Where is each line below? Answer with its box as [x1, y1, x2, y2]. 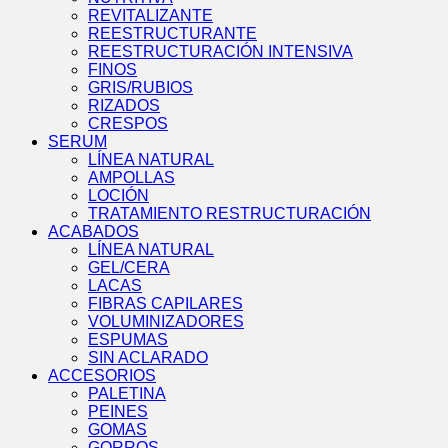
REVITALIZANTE [88, 7, 213, 25]
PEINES [88, 403, 148, 421]
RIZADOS [88, 97, 160, 115]
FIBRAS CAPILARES [88, 295, 243, 313]
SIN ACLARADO [88, 349, 208, 367]
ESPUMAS [88, 331, 168, 349]
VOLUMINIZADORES [88, 313, 244, 331]
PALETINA [88, 385, 166, 403]
